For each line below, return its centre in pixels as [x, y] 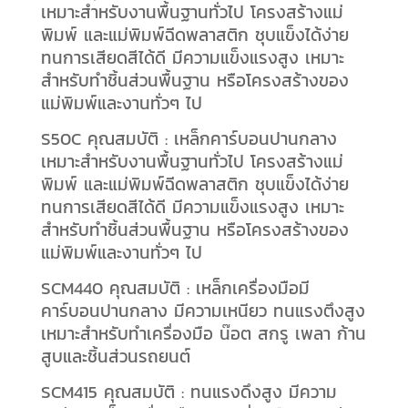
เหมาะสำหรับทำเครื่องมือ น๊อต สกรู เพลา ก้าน [203, 334]
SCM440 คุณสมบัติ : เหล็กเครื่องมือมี [175, 288]
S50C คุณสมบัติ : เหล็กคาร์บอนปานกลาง [189, 139]
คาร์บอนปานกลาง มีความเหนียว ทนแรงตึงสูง [203, 311]
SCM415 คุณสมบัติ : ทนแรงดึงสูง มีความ [189, 392]
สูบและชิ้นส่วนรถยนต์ [115, 357]
